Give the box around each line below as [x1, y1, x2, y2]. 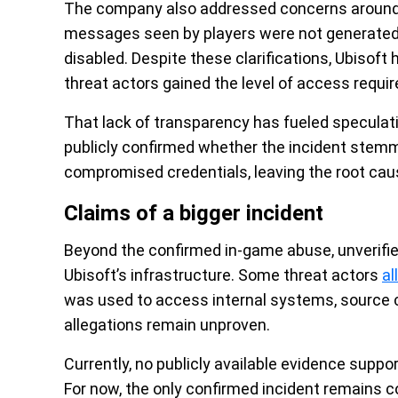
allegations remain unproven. [64, 315, 270, 334]
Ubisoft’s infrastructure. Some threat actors [64, 266, 382, 284]
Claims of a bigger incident [64, 201, 323, 226]
